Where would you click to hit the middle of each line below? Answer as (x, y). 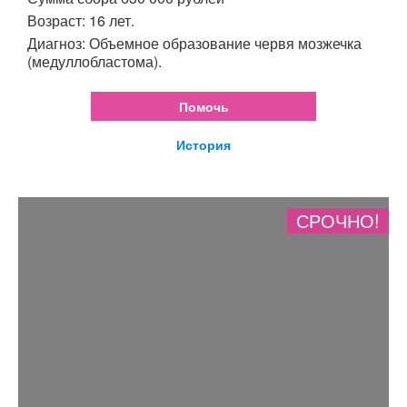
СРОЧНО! (338, 220)
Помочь (203, 106)
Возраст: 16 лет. (81, 20)
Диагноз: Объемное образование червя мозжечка (194, 43)
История (203, 144)
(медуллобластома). (94, 61)
